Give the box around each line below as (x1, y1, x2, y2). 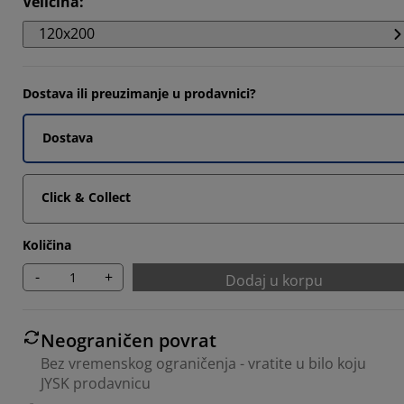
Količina (23, 235, 71, 253)
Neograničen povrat (41, 327, 216, 353)
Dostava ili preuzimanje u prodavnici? (23, 84, 256, 102)
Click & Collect (41, 188, 131, 206)
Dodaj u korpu (225, 270, 323, 290)
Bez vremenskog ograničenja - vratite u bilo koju (41, 353, 366, 373)
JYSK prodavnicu (41, 372, 151, 393)
